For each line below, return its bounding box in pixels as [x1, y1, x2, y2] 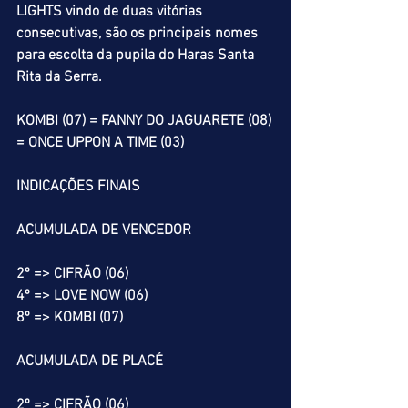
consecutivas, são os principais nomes [16, 25, 261, 43]
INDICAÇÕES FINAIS [16, 178, 140, 196]
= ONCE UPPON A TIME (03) [16, 134, 184, 152]
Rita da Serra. [16, 68, 102, 87]
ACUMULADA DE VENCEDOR [16, 221, 191, 240]
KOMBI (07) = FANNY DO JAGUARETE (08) [16, 112, 275, 130]
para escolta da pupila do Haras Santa [16, 46, 258, 65]
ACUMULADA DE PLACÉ [16, 352, 163, 371]
